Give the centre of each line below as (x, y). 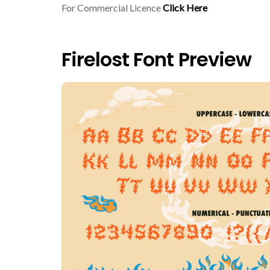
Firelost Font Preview (156, 60)
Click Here (185, 7)
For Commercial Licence (112, 7)
